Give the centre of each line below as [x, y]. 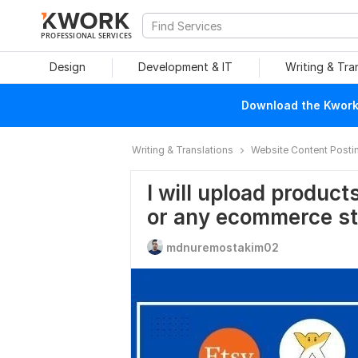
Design [67, 67]
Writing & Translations [183, 150]
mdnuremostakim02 [223, 247]
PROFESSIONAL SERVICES [87, 35]
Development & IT [185, 67]
